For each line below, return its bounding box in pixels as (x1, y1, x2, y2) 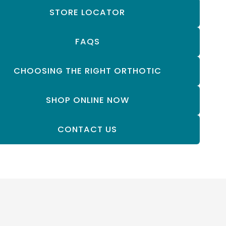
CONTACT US (58, 124, 118, 136)
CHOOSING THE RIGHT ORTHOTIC (13, 65, 161, 77)
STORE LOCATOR (49, 7, 126, 19)
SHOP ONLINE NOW (45, 94, 129, 106)
